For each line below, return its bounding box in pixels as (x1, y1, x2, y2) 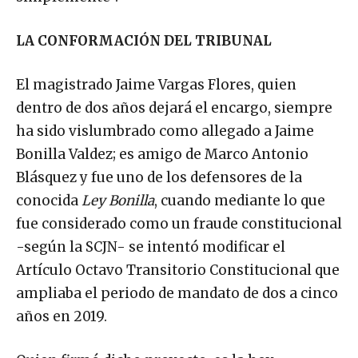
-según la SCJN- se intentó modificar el (16, 237, 285, 256)
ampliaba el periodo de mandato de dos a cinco (16, 284, 338, 302)
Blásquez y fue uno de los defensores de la (16, 168, 302, 186)
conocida (16, 191, 82, 209)
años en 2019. (16, 307, 107, 325)
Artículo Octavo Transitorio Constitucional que (16, 261, 340, 279)
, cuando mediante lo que (154, 191, 325, 209)
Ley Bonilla (82, 191, 154, 209)
